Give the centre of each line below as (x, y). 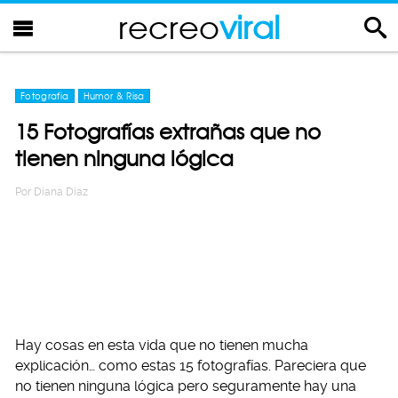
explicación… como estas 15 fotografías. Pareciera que (191, 366)
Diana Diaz (61, 192)
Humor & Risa (114, 96)
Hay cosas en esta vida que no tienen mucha (162, 345)
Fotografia (45, 96)
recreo (169, 27)
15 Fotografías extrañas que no (168, 132)
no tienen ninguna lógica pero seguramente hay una (186, 386)
